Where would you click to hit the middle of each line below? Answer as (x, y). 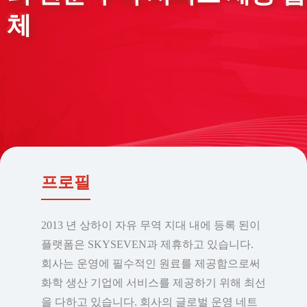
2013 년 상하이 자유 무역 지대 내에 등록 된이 (151, 225)
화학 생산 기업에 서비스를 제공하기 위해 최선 (153, 283)
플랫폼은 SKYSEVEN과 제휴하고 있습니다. (147, 245)
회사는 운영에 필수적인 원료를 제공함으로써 (151, 264)
